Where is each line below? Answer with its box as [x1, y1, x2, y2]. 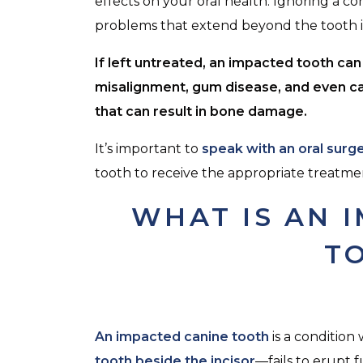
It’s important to [95, 141, 202, 156]
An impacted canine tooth [95, 329, 269, 344]
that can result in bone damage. [95, 104, 307, 119]
